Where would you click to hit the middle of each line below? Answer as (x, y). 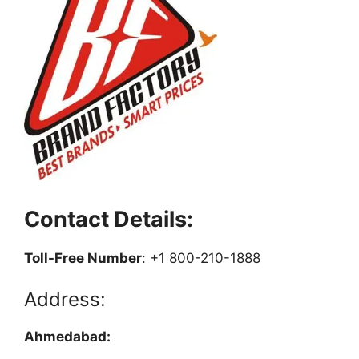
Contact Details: (109, 219)
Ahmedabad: (75, 337)
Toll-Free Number (83, 258)
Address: (65, 300)
